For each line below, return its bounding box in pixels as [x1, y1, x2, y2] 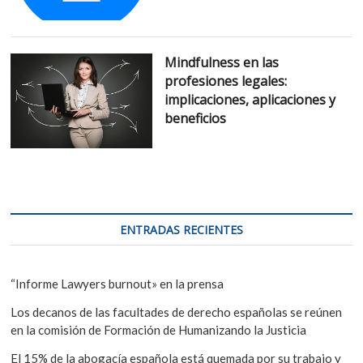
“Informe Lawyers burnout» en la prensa [11, 275, 224, 291]
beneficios [164, 109, 226, 128]
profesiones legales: [164, 72, 287, 91]
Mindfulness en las [164, 53, 279, 72]
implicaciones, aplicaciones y [164, 91, 335, 109]
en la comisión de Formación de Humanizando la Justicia [11, 322, 307, 337]
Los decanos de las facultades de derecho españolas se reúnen [11, 304, 343, 319]
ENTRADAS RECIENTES [119, 221, 243, 237]
